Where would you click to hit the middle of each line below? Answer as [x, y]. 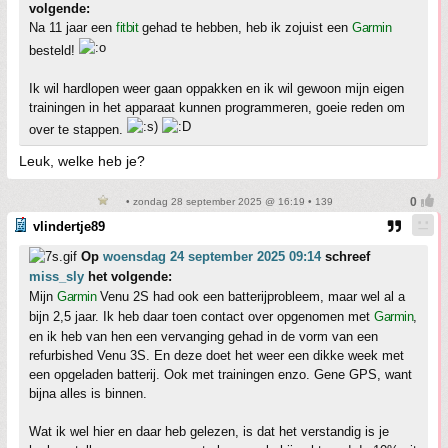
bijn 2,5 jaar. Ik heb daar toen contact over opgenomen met [201, 317]
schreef [345, 257]
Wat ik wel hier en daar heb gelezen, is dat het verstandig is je [209, 432]
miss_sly [56, 277]
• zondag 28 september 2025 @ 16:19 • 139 [228, 202]
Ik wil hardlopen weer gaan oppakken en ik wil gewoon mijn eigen [216, 89]
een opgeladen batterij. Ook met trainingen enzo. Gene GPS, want [220, 375]
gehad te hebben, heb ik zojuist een [245, 28]
